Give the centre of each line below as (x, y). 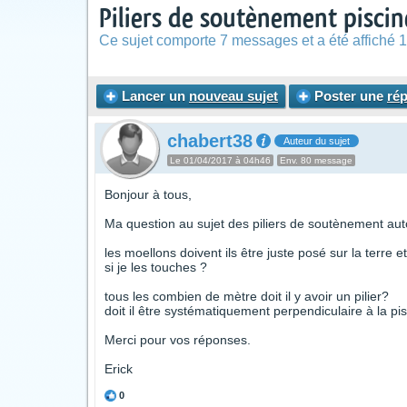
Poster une (349, 96)
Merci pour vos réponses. (178, 340)
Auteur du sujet (317, 141)
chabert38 (210, 141)
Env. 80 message (316, 160)
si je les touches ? (156, 267)
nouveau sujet (233, 96)
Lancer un (154, 96)
